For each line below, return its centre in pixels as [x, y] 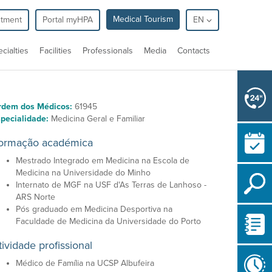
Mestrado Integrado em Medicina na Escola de [103, 161]
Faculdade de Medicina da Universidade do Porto [108, 221]
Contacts [194, 51]
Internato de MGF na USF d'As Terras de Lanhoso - [111, 185]
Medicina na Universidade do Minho [83, 173]
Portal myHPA [68, 20]
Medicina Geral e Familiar [98, 119]
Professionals [108, 51]
